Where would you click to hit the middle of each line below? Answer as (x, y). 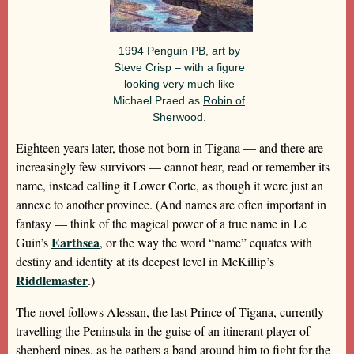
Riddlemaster (52, 280)
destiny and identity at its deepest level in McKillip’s (145, 261)
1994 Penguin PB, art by (179, 50)
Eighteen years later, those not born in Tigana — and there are (169, 147)
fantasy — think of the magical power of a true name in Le (161, 223)
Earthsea (75, 242)
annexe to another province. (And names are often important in (171, 204)
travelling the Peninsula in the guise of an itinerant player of (163, 330)
